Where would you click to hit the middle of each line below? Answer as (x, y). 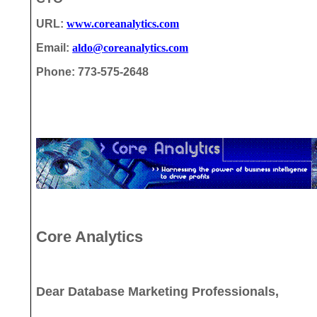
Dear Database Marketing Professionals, (158, 291)
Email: (54, 48)
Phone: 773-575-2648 (93, 72)
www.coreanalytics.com (123, 24)
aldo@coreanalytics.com (131, 48)
